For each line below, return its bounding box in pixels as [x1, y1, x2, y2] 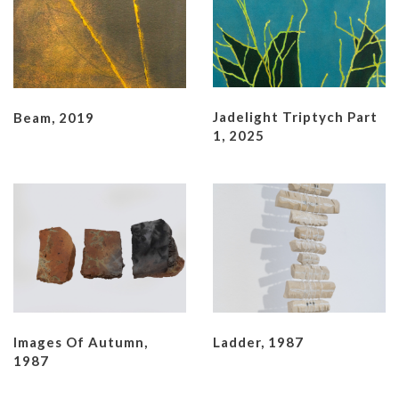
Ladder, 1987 [213, 333, 304, 350]
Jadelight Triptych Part [213, 109, 378, 126]
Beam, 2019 [13, 109, 94, 126]
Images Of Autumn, [13, 333, 148, 350]
